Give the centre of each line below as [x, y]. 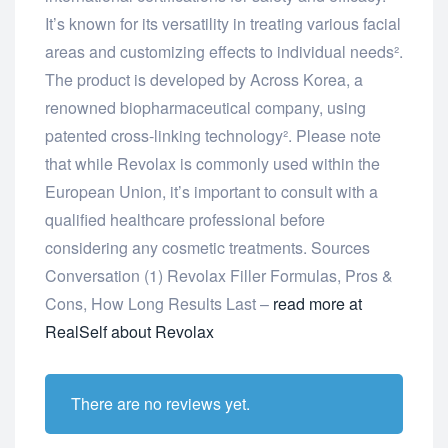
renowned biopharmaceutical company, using [205, 108]
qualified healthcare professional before [185, 220]
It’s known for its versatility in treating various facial [223, 24]
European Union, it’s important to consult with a [211, 192]
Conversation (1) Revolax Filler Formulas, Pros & [219, 276]
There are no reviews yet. [160, 404]
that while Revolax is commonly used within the [212, 164]
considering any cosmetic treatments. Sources [207, 248]
